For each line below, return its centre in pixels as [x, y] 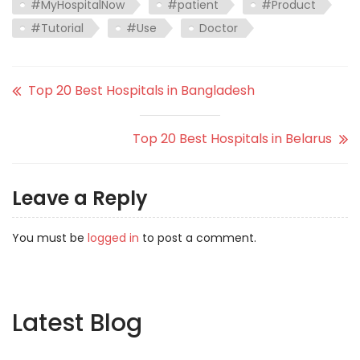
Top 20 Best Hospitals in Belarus [232, 139]
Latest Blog [77, 323]
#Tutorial [57, 29]
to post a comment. [198, 238]
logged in [113, 238]
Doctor [219, 29]
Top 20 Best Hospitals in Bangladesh [141, 91]
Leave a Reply [80, 198]
